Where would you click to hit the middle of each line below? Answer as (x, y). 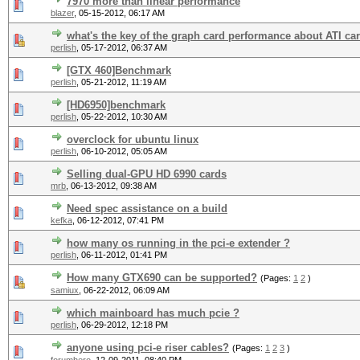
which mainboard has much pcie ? (153, 313)
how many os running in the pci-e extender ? (178, 243)
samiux (65, 290)
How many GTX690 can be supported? (162, 278)
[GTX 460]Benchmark (119, 70)
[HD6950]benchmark (116, 105)
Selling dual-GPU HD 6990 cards (147, 174)
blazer (62, 13)
